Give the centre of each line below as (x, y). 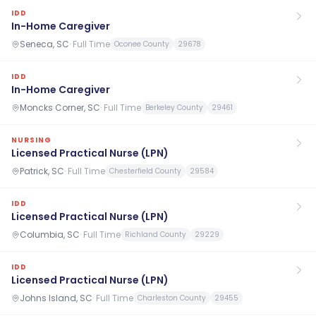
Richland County (156, 235)
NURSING (31, 140)
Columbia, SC (50, 234)
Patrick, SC (42, 171)
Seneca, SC (44, 44)
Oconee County (142, 44)
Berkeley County (174, 108)
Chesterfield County (145, 171)
